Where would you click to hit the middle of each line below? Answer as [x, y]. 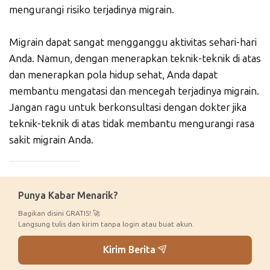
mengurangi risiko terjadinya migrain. [92, 10]
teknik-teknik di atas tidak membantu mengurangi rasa [132, 124]
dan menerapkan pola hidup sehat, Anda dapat [113, 75]
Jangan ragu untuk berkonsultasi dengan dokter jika [128, 108]
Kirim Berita [130, 250]
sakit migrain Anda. [51, 140]
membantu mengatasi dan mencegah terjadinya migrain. [134, 91]
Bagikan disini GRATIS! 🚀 [59, 214]
